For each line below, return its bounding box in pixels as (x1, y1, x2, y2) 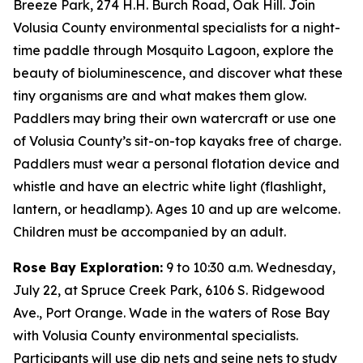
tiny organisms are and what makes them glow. (13, 88, 306, 104)
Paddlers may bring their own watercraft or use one (13, 110, 336, 126)
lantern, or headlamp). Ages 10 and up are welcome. (13, 201, 340, 217)
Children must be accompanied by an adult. (13, 224, 286, 240)
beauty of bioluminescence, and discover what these (13, 65, 343, 81)
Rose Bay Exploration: (13, 259, 163, 275)
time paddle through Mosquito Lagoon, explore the (13, 42, 334, 58)
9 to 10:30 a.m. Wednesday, (163, 259, 335, 275)
